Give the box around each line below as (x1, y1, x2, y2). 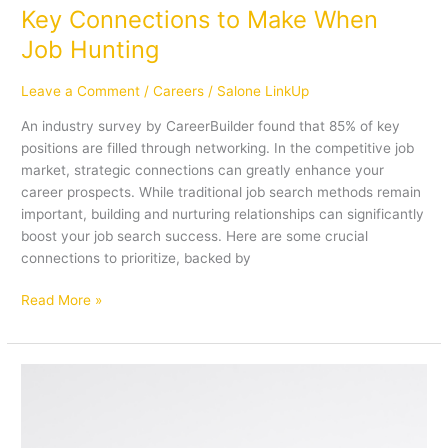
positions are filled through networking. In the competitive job (21, 139, 415, 156)
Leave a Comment (21, 82, 141, 99)
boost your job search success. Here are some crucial (21, 227, 369, 244)
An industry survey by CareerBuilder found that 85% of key (21, 117, 401, 134)
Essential (20, 388, 78, 405)
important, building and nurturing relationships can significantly (21, 205, 425, 222)
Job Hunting (21, 35, 160, 65)
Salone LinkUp (217, 82, 310, 99)
